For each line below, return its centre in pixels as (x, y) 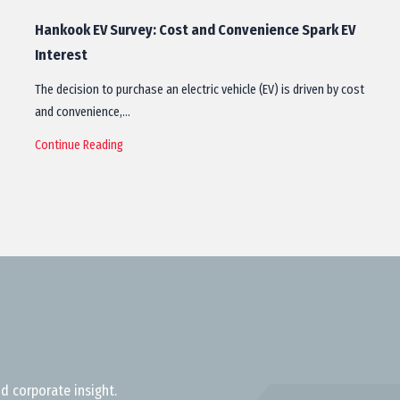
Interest (61, 55)
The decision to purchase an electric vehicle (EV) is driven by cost (200, 90)
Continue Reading (79, 145)
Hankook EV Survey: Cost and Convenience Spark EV (195, 30)
